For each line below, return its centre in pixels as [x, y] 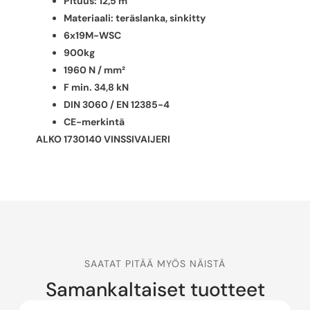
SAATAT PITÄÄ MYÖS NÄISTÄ [155, 264]
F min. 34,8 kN [96, 87]
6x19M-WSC [92, 35]
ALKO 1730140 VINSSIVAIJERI [103, 139]
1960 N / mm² [94, 70]
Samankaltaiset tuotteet [155, 290]
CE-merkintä [94, 121]
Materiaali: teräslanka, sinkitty [135, 18]
